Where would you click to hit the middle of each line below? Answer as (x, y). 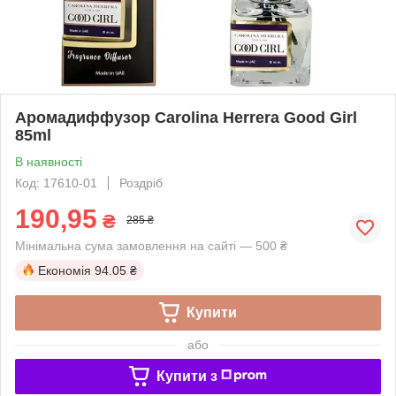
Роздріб (141, 183)
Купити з (187, 376)
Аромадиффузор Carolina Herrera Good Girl (186, 117)
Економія (65, 270)
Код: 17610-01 (56, 183)
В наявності (49, 161)
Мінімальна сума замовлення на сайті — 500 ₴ (151, 245)
